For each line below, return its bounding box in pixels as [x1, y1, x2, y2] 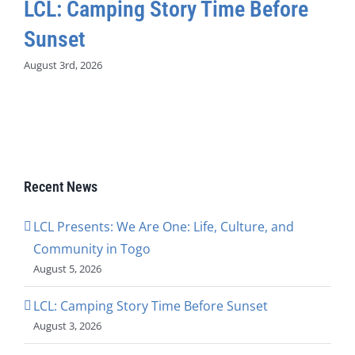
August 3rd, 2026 [24, 58, 102, 72]
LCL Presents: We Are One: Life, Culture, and [33, 217, 294, 235]
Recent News [24, 177, 97, 195]
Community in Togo [33, 239, 151, 258]
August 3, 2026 [33, 318, 101, 333]
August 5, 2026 [33, 261, 101, 276]
